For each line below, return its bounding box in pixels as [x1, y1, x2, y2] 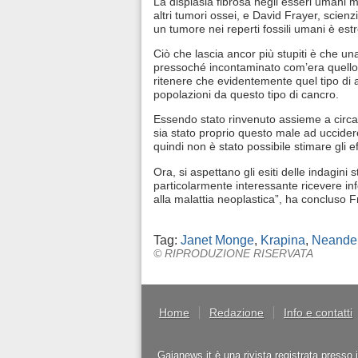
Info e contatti [284, 306, 352, 320]
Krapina [261, 233, 305, 248]
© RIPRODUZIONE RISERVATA [153, 247, 313, 261]
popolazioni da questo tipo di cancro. [153, 87, 339, 101]
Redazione [209, 306, 264, 320]
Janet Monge [181, 233, 254, 248]
